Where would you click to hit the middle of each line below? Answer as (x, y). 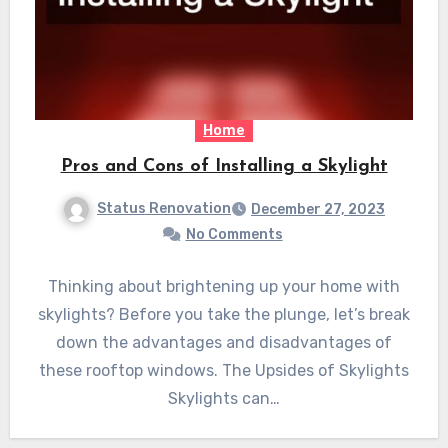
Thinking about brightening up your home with (224, 286)
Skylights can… (224, 398)
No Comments (234, 234)
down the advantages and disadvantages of (224, 342)
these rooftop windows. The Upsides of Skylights (224, 370)
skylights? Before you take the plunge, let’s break (224, 314)
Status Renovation (164, 209)
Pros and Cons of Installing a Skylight (224, 167)
